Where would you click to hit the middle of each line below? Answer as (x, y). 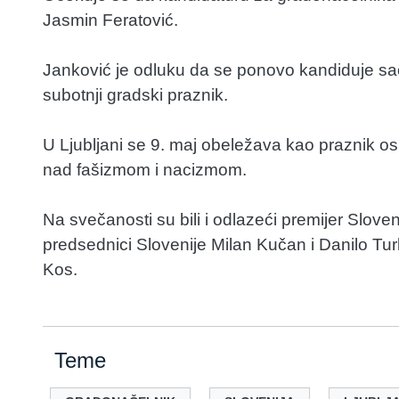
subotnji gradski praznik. (135, 94)
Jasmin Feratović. (110, 20)
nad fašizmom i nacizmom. (145, 169)
